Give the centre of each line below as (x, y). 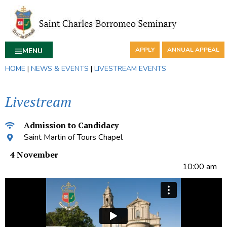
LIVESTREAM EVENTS (130, 69)
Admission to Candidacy (71, 125)
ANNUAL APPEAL (193, 50)
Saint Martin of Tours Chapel (73, 137)
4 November (34, 155)
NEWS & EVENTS (60, 69)
